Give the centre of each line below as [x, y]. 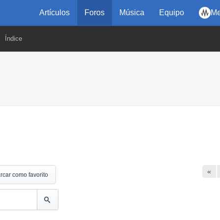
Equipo [172, 13]
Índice [14, 39]
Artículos [55, 13]
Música [132, 13]
